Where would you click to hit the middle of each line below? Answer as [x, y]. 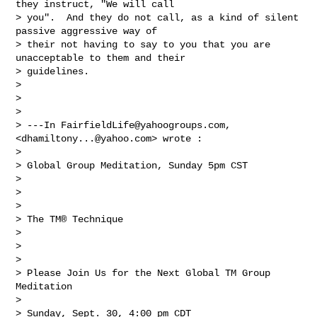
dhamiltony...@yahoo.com [87, 138]
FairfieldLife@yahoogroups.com [143, 125]
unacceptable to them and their [104, 58]
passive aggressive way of [90, 31]
